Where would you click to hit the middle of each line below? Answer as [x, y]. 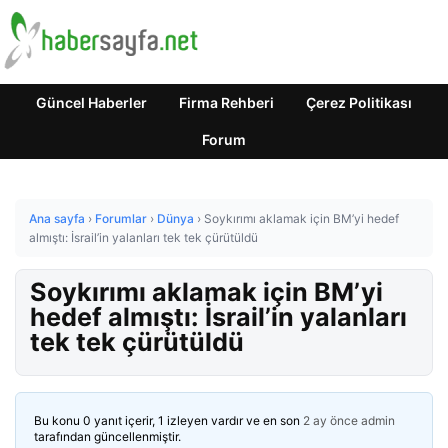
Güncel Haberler [91, 102]
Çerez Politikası [359, 102]
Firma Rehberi [226, 102]
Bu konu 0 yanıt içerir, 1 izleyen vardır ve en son [168, 420]
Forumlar [121, 218]
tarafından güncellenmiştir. [107, 436]
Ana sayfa [57, 218]
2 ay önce [330, 420]
